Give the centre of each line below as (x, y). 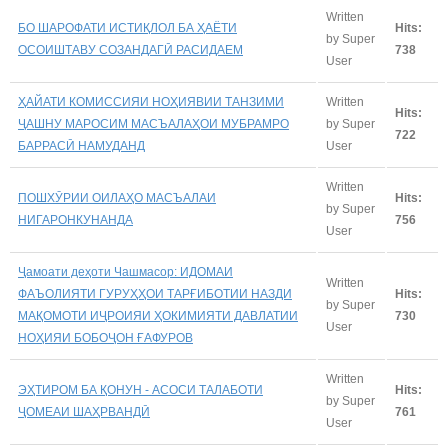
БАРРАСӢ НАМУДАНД (81, 145)
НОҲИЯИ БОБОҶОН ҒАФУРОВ (105, 337)
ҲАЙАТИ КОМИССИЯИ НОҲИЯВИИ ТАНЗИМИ (151, 101)
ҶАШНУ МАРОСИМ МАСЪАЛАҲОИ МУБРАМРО (153, 123)
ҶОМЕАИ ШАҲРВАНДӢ (84, 411)
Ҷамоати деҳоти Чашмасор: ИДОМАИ (125, 271)
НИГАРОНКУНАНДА (75, 219)
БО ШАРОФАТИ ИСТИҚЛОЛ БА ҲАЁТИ (127, 27)
